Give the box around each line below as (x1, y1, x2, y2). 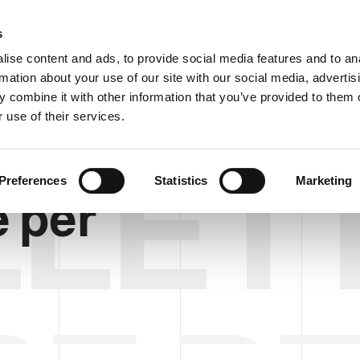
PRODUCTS (174, 72, 231, 84)
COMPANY (97, 72, 149, 84)
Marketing (295, 173, 353, 187)
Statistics (154, 173, 208, 187)
